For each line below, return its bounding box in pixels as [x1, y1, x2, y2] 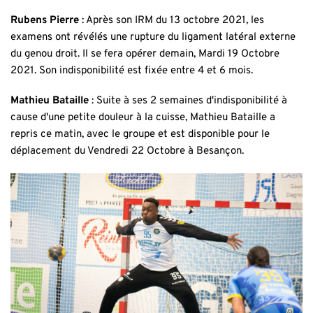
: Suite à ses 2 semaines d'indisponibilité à [89, 94, 287, 108]
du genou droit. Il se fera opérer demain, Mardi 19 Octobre [10, 48, 279, 61]
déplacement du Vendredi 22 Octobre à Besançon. [10, 145, 244, 159]
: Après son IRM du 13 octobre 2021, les [79, 14, 264, 28]
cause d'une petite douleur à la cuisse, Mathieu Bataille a [10, 111, 275, 125]
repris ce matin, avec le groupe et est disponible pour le [10, 128, 270, 142]
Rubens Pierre [10, 14, 79, 28]
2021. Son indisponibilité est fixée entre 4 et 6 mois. [10, 64, 253, 78]
